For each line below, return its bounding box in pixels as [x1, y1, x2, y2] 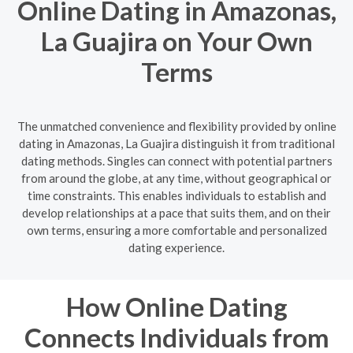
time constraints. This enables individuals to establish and [27, 188, 326, 203]
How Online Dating [65, 290, 288, 322]
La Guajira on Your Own [40, 25, 313, 57]
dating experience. [128, 240, 225, 255]
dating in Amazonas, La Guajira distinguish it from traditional [18, 136, 335, 150]
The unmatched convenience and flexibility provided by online [17, 118, 336, 133]
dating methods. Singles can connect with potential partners [20, 153, 333, 168]
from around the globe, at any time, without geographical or [21, 170, 332, 185]
